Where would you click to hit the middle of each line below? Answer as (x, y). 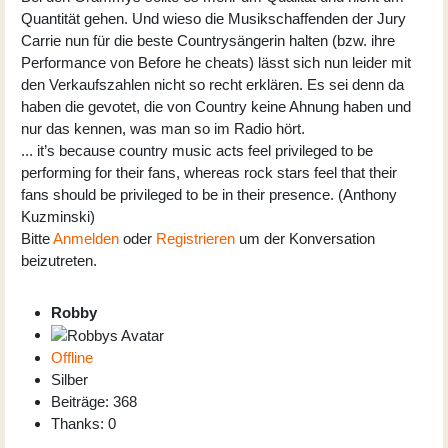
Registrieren (195, 238)
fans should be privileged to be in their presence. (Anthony (209, 194)
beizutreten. (59, 260)
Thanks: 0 (83, 423)
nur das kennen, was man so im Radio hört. (163, 128)
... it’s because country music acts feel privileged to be (197, 150)
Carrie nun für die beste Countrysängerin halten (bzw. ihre (208, 40)
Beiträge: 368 (94, 401)
